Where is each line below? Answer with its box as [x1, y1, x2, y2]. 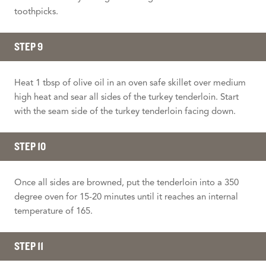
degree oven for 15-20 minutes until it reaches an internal [14, 191, 238, 202]
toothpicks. [14, 5, 58, 17]
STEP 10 [14, 139, 46, 153]
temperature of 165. [14, 205, 93, 216]
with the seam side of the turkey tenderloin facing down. [14, 105, 236, 116]
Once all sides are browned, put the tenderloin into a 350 [14, 176, 239, 188]
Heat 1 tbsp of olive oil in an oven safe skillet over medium [14, 77, 246, 88]
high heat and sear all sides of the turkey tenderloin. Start [14, 91, 239, 102]
